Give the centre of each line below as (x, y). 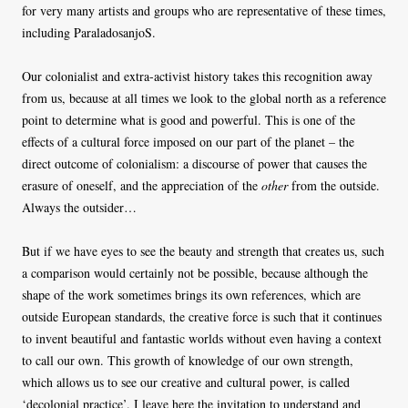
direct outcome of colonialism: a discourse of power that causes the (194, 164)
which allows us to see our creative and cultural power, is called (186, 382)
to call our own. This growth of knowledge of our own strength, (188, 361)
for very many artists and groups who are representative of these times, (204, 11)
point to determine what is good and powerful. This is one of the (189, 120)
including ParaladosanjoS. (91, 33)
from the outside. (336, 186)
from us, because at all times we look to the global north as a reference (204, 98)
